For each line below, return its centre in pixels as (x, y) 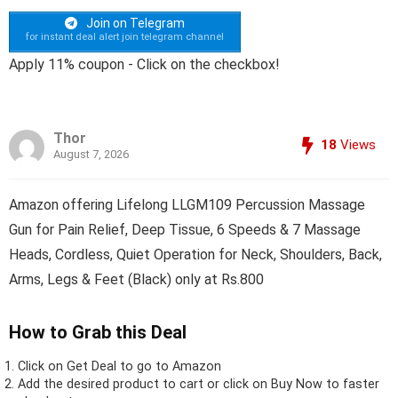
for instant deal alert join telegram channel (125, 37)
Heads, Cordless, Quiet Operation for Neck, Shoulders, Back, (195, 254)
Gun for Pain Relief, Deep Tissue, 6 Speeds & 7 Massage (185, 229)
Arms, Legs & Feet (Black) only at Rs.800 (136, 279)
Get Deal (92, 366)
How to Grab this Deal (98, 332)
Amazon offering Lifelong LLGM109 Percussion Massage (187, 204)
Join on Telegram (134, 24)
